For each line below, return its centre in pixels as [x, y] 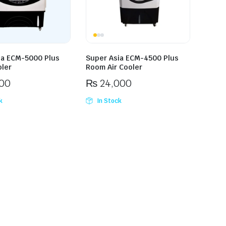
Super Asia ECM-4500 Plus [132, 58]
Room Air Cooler [114, 67]
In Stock [109, 101]
